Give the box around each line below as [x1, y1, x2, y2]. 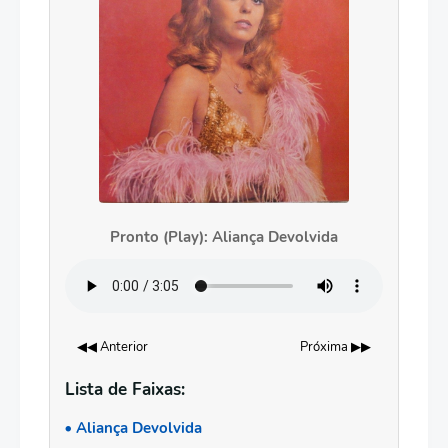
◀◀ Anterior [77, 337, 148, 356]
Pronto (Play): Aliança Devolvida [110, 226, 338, 247]
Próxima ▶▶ [300, 337, 371, 356]
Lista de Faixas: [65, 377, 185, 401]
